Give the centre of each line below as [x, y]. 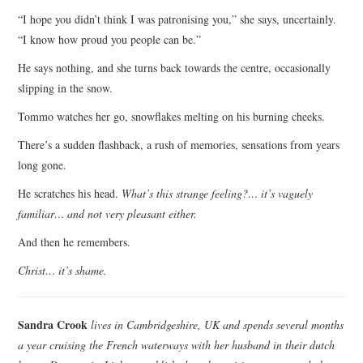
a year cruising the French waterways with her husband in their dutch [177, 344]
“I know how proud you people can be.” [110, 39]
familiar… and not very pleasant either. [108, 213]
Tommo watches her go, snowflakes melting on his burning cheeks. [172, 116]
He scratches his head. [70, 193]
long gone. [43, 164]
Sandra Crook [53, 324]
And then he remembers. [75, 241]
